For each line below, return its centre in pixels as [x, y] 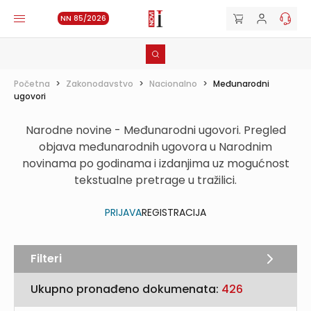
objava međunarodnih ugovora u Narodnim [155, 147]
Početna [32, 84]
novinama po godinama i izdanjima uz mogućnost [155, 163]
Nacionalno [173, 84]
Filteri [46, 259]
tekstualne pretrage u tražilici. [155, 180]
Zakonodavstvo [100, 84]
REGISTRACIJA [174, 212]
